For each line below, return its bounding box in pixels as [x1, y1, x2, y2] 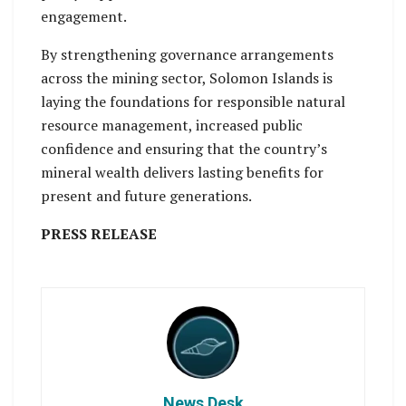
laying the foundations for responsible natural [41, 91, 345, 111]
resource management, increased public [41, 114, 303, 135]
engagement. [41, 5, 127, 26]
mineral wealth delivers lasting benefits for [41, 161, 324, 182]
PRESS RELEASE [41, 223, 157, 244]
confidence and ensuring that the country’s [41, 138, 327, 159]
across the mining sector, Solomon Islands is [41, 67, 333, 88]
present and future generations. [41, 185, 252, 206]
